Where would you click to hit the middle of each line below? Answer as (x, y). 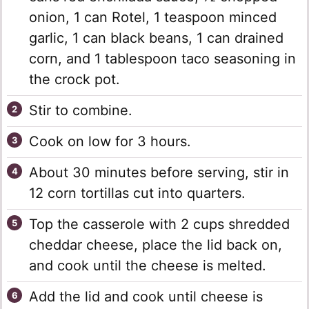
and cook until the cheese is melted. (148, 266)
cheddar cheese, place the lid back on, (156, 245)
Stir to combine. (81, 111)
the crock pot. (74, 80)
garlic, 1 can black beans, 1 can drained (156, 38)
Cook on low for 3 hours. (110, 142)
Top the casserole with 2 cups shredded (159, 225)
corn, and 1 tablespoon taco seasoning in (162, 59)
